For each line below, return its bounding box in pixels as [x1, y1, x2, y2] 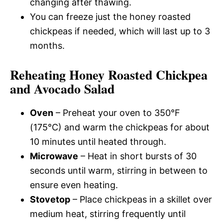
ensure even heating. [30, 179, 118, 190]
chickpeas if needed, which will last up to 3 [30, 25, 210, 36]
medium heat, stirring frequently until [30, 208, 186, 219]
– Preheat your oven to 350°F [53, 107, 180, 118]
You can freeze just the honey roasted [30, 11, 191, 22]
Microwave [30, 150, 78, 161]
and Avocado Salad [10, 79, 114, 98]
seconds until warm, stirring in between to [30, 165, 208, 176]
